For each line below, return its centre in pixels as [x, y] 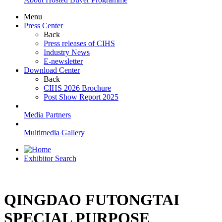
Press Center [43, 26]
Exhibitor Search [50, 159]
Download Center [52, 70]
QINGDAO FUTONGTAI [92, 199]
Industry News [67, 53]
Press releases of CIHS [79, 44]
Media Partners [47, 115]
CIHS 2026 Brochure [77, 88]
